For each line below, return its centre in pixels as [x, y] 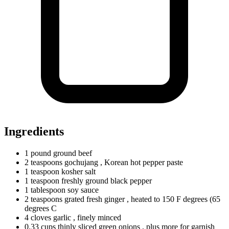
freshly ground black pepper [106, 180]
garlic [62, 217]
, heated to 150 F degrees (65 [174, 199]
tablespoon [48, 190]
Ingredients [34, 131]
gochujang [81, 162]
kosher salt [77, 171]
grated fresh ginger [95, 199]
